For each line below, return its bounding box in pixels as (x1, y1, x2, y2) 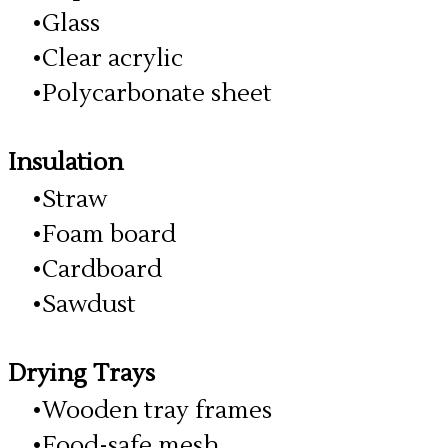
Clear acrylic (42, 43, 183, 74)
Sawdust (42, 289, 136, 320)
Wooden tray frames (42, 395, 272, 426)
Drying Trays (8, 358, 155, 389)
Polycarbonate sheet (42, 78, 272, 109)
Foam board (42, 219, 176, 250)
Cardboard (42, 254, 162, 285)
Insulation (8, 147, 123, 178)
